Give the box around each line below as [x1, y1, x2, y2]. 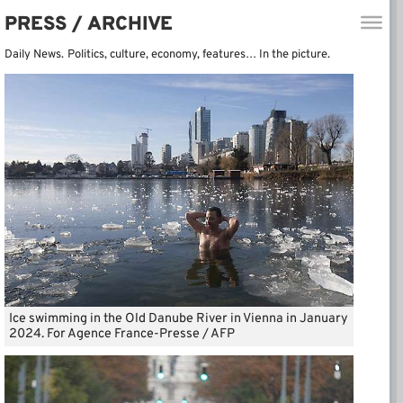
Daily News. [4, 48, 64, 62]
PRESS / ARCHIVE [4, 13, 173, 37]
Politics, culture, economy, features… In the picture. [67, 48, 330, 62]
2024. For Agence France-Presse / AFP [9, 325, 235, 343]
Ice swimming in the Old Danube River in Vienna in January [9, 309, 348, 327]
